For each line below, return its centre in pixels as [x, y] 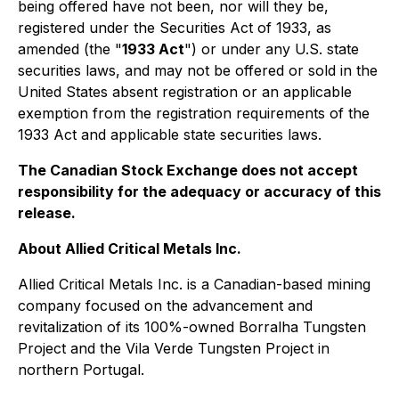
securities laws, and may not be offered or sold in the [198, 70]
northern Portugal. [81, 370]
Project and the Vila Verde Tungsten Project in [174, 348]
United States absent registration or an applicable [185, 92]
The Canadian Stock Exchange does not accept [188, 170]
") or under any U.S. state [272, 49]
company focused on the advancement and [165, 305]
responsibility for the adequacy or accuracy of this [199, 191]
